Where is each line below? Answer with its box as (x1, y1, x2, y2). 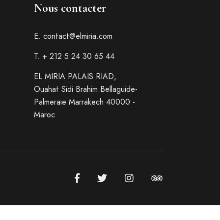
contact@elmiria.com (43, 30, 112, 42)
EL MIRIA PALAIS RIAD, (33, 71, 116, 82)
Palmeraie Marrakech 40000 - (33, 96, 135, 108)
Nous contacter (33, 1, 106, 15)
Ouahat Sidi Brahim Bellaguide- (33, 83, 137, 95)
